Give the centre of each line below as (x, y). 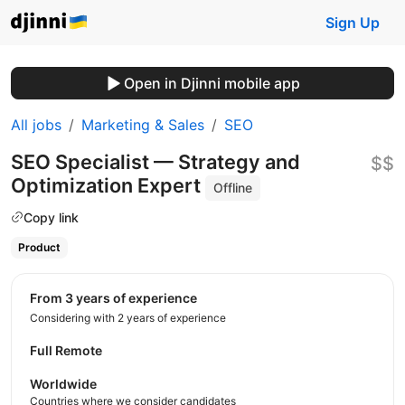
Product (39, 248)
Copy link (51, 217)
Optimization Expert (108, 185)
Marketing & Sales (143, 125)
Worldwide (63, 383)
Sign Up (353, 23)
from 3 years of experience (117, 297)
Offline (233, 188)
